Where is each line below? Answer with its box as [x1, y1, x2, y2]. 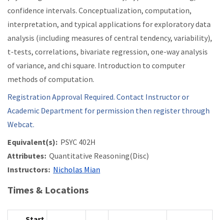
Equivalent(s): [7, 137, 57, 147]
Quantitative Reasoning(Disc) [46, 151, 149, 161]
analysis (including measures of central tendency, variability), [7, 33, 212, 43]
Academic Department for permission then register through [7, 106, 210, 116]
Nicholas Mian [53, 165, 100, 175]
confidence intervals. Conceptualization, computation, [7, 5, 192, 16]
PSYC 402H [57, 137, 96, 147]
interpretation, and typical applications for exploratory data [7, 19, 211, 29]
